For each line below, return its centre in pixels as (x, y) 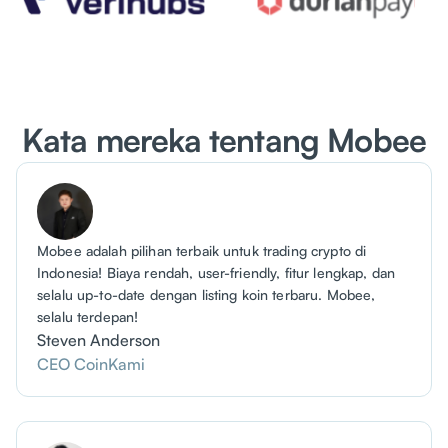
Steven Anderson (98, 340)
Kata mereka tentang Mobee (224, 140)
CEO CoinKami (91, 364)
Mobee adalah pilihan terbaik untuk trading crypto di (202, 251)
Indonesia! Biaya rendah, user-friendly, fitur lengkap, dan (216, 273)
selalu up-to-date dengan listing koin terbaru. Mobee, (206, 295)
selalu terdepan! (88, 317)
